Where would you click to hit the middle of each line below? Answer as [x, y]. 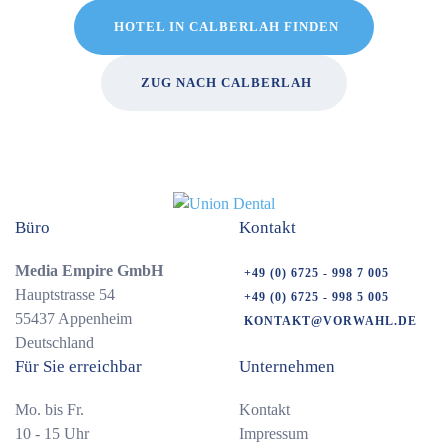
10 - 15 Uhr [52, 434]
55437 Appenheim [73, 319]
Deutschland [54, 343]
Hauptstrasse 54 [65, 295]
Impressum [273, 434]
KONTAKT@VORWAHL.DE [330, 320]
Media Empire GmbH [89, 271]
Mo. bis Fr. [49, 410]
